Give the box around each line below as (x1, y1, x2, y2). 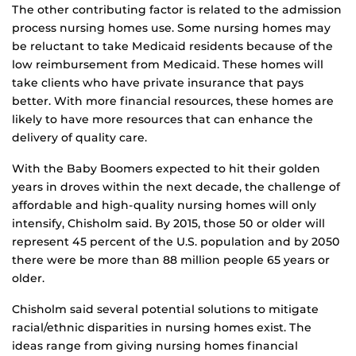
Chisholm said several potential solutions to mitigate (12, 302, 319, 317)
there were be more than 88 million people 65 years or (12, 253, 330, 268)
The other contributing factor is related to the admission (12, 2, 342, 17)
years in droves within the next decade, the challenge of (12, 180, 340, 195)
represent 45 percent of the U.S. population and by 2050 (12, 234, 340, 250)
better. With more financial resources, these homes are (12, 94, 334, 109)
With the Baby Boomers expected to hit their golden (12, 161, 320, 176)
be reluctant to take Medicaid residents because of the (12, 39, 333, 54)
